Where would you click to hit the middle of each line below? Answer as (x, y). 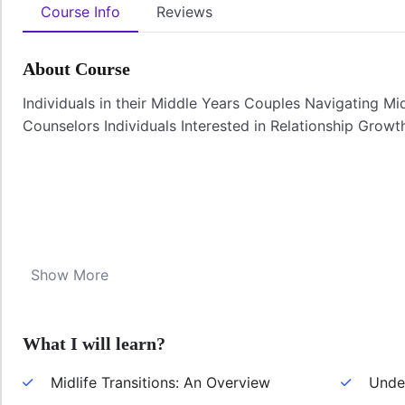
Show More (70, 275)
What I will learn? (94, 344)
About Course (76, 69)
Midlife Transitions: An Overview (160, 383)
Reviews (184, 12)
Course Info (80, 12)
